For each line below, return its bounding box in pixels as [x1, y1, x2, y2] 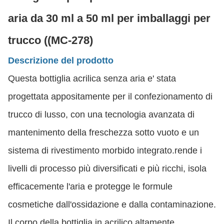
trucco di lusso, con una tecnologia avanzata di [8, 109, 194, 119]
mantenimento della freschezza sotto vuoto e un [8, 127, 199, 137]
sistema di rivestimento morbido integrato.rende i [8, 145, 202, 155]
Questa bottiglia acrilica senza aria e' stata [8, 73, 176, 83]
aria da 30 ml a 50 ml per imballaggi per [8, 12, 210, 24]
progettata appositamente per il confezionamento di [8, 91, 212, 101]
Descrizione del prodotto [8, 55, 113, 65]
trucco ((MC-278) [8, 34, 93, 46]
